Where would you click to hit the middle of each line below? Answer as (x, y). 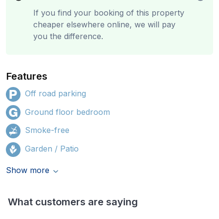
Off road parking (55, 93)
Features (27, 76)
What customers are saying (73, 202)
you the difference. (68, 36)
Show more (28, 170)
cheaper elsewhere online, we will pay (104, 24)
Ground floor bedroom (67, 112)
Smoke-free (47, 130)
